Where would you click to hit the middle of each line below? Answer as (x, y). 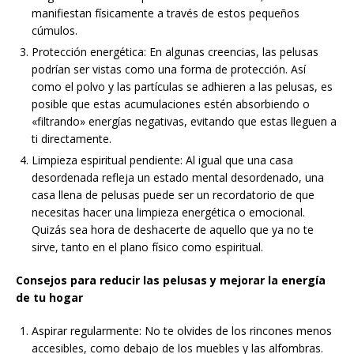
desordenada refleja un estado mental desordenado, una (178, 178)
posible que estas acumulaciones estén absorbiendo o (171, 104)
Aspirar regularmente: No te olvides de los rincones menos (182, 331)
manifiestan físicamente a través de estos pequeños (166, 13)
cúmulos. (55, 31)
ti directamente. (72, 139)
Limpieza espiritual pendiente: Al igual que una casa (162, 160)
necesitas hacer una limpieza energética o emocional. (168, 213)
